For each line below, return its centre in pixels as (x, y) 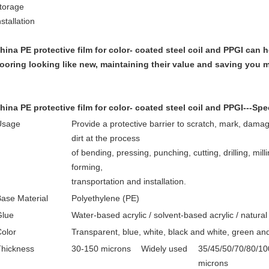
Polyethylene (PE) (105, 198)
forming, (87, 167)
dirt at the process (106, 138)
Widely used (164, 249)
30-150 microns (101, 249)
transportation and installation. (129, 181)
